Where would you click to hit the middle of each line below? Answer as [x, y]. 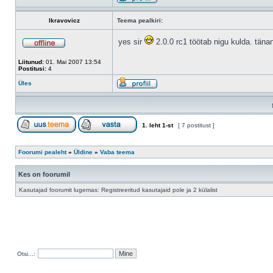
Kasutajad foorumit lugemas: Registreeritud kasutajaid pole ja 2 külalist [118, 190]
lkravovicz [64, 20]
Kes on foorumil [44, 174]
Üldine [83, 152]
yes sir [131, 42]
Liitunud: [31, 62]
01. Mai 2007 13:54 [73, 62]
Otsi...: [26, 254]
